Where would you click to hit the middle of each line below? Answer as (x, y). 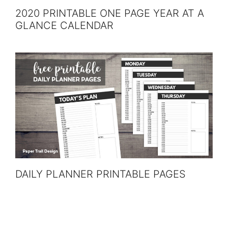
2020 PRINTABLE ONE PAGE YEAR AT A (110, 13)
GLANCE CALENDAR (64, 25)
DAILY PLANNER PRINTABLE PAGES (101, 174)
